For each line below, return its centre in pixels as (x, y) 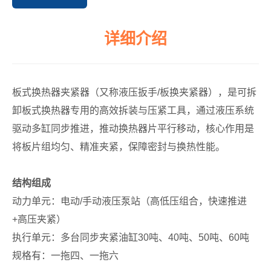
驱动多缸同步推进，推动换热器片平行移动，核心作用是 (133, 129)
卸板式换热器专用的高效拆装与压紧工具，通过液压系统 (133, 110)
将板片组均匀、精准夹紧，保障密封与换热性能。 (119, 147)
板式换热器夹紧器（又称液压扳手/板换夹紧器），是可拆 (134, 92)
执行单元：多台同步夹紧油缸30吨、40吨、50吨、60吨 (131, 237)
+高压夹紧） (39, 219)
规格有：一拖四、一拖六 (65, 256)
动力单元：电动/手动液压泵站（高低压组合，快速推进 (129, 201)
